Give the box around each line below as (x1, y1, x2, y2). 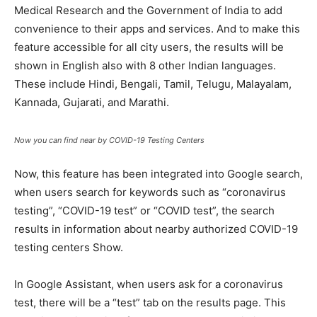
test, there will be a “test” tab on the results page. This (14, 295, 286, 309)
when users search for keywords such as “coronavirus (14, 185, 286, 199)
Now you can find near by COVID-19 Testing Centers (14, 134, 204, 145)
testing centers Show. (14, 240, 123, 254)
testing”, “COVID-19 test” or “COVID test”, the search (14, 203, 275, 217)
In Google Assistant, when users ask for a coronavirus (14, 277, 283, 291)
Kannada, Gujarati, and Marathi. (14, 95, 169, 109)
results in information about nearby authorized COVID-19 (14, 221, 298, 236)
